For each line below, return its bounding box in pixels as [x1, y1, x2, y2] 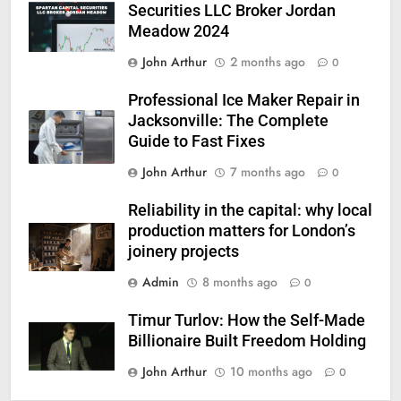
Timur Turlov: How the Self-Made [128, 311, 365, 330]
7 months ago [230, 163, 305, 182]
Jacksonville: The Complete [128, 112, 328, 131]
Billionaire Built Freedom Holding [128, 332, 366, 351]
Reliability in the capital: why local [128, 201, 372, 220]
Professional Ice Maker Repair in [128, 91, 360, 110]
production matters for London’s [128, 222, 355, 241]
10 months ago [230, 363, 312, 381]
